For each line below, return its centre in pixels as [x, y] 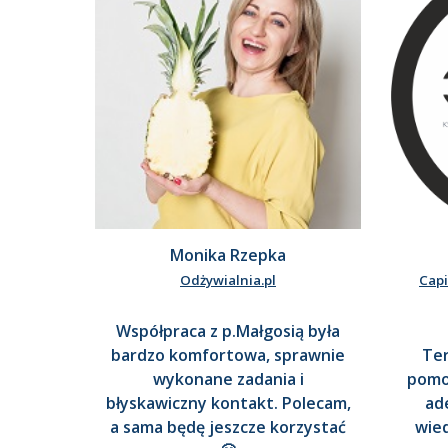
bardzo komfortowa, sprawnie [228, 355]
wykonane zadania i [228, 379]
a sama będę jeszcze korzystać [228, 427]
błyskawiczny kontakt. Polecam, [228, 403]
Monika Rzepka [228, 255]
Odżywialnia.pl [228, 280]
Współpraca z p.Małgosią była [228, 331]
